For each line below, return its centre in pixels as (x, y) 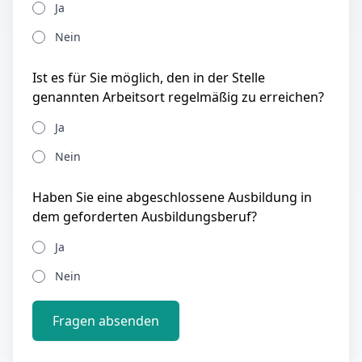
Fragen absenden (106, 321)
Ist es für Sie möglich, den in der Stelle (149, 78)
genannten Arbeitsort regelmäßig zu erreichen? (178, 97)
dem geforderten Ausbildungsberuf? (145, 217)
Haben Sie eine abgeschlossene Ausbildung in (172, 197)
